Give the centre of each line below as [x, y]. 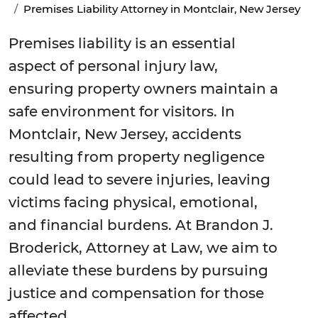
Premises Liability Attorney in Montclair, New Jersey [162, 9]
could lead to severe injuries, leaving [139, 180]
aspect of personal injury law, [113, 66]
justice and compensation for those [136, 294]
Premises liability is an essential [122, 44]
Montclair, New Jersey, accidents [125, 135]
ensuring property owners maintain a [143, 89]
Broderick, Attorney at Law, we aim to [143, 248]
